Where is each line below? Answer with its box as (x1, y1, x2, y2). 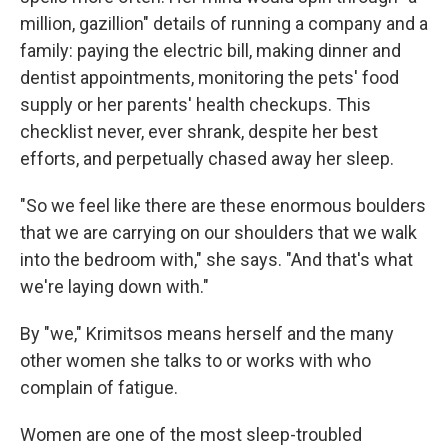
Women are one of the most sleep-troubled (20, 424, 362, 445)
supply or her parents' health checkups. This (20, 94, 371, 115)
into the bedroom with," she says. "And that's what (20, 249, 413, 270)
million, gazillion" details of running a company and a (20, 13, 428, 34)
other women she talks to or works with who (20, 350, 371, 371)
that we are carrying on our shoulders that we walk (20, 222, 417, 243)
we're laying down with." (20, 276, 209, 297)
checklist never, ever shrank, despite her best (20, 121, 378, 142)
